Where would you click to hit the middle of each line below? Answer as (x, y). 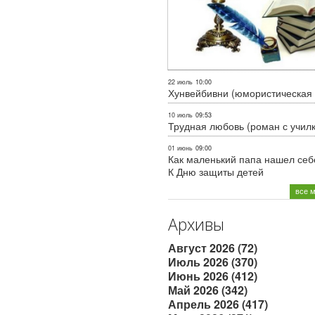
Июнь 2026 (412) (213, 276)
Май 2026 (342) (208, 290)
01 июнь (180, 148)
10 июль (180, 115)
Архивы (196, 224)
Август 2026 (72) (213, 247)
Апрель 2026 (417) (218, 304)
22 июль (180, 82)
